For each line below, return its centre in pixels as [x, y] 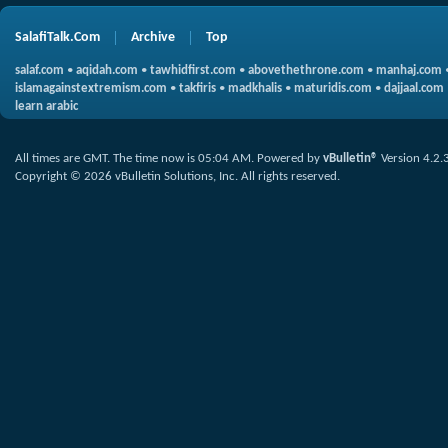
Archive [153, 37]
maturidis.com [333, 88]
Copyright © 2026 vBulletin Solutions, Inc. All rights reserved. [177, 176]
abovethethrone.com [306, 70]
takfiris [197, 88]
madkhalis [255, 88]
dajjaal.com [414, 88]
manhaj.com [409, 70]
